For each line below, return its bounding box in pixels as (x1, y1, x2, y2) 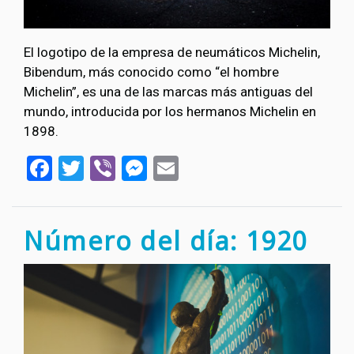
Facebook (52, 151, 157, 182)
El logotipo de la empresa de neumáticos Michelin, (24, 43, 320, 60)
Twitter (84, 151, 161, 182)
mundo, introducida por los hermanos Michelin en (24, 103, 316, 119)
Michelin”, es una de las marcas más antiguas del (24, 83, 313, 100)
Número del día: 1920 (24, 224, 307, 258)
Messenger (147, 151, 269, 182)
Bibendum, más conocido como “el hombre (24, 63, 279, 80)
